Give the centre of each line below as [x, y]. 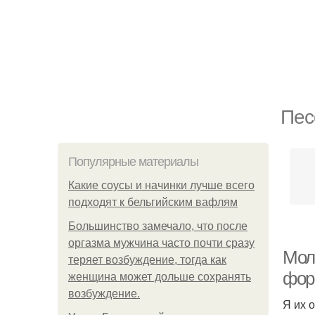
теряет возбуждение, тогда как [147, 260]
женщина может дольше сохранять [160, 277]
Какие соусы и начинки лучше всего [161, 185]
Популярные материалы [133, 162]
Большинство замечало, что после [158, 226]
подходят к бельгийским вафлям [153, 202]
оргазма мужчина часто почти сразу [161, 243]
